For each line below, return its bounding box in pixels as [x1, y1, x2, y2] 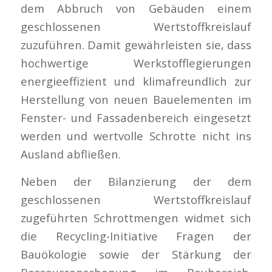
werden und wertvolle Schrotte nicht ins [20, 127, 252, 143]
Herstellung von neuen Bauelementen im [20, 91, 252, 107]
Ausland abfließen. [20, 146, 121, 161]
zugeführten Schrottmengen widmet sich [20, 210, 252, 226]
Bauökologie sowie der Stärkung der [20, 246, 252, 262]
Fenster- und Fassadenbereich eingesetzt [20, 109, 252, 125]
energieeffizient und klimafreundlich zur [20, 73, 252, 89]
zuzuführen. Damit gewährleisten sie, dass [20, 36, 252, 52]
